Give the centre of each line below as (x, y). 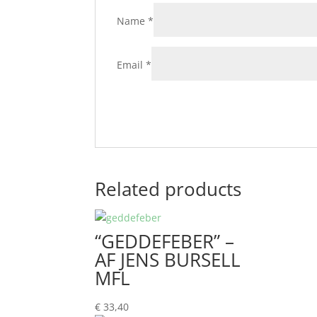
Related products (168, 189)
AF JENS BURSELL (168, 260)
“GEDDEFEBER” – (165, 241)
